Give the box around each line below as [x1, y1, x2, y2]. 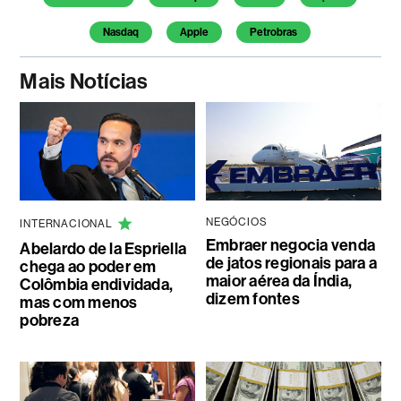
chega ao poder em [20, 256, 157, 277]
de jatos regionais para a [205, 252, 377, 273]
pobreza [20, 310, 80, 330]
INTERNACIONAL [20, 217, 113, 230]
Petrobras [250, 26, 298, 39]
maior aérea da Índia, [205, 270, 352, 291]
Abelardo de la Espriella [20, 238, 187, 259]
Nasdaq [103, 26, 140, 39]
